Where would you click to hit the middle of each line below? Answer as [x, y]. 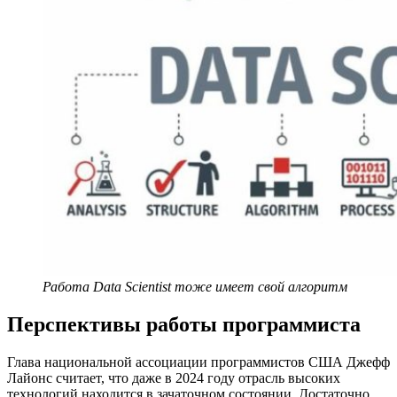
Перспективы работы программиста [184, 324]
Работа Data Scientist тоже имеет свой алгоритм [195, 286]
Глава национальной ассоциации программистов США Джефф [198, 362]
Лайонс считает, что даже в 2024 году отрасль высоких [174, 378]
